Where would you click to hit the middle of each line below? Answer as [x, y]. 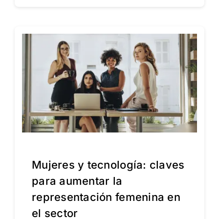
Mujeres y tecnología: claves [108, 164]
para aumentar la [77, 181]
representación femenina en [106, 197]
